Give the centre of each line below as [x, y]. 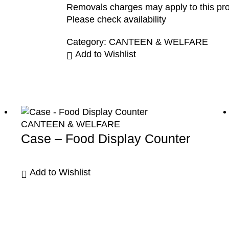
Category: [87, 42]
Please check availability [116, 19]
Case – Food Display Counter [106, 139]
